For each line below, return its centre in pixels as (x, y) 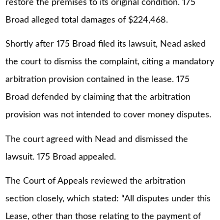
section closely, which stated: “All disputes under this (108, 199)
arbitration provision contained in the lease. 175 (98, 80)
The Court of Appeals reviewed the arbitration (96, 181)
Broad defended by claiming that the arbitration (98, 97)
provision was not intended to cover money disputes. (109, 115)
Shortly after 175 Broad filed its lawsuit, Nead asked (106, 44)
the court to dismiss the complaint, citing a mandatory (110, 62)
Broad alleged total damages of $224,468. (87, 20)
